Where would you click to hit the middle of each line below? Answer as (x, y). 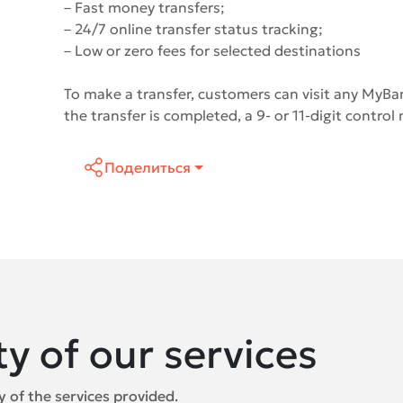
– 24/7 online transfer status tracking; (194, 29)
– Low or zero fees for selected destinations (213, 51)
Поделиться (148, 168)
